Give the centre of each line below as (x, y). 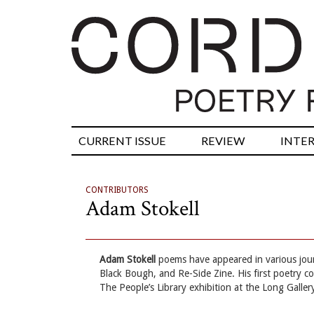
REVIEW (223, 141)
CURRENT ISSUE (122, 141)
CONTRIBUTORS (117, 190)
